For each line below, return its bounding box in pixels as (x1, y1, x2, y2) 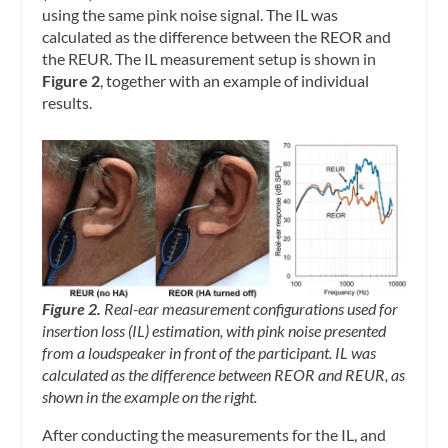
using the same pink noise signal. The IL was (42, 5, 339, 24)
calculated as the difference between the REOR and (42, 27, 392, 46)
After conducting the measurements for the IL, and (42, 424, 387, 444)
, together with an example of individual (100, 71, 370, 90)
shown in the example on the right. (42, 386, 258, 406)
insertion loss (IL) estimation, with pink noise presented (42, 320, 387, 340)
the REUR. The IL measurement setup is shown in (42, 49, 377, 68)
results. (42, 93, 93, 112)
